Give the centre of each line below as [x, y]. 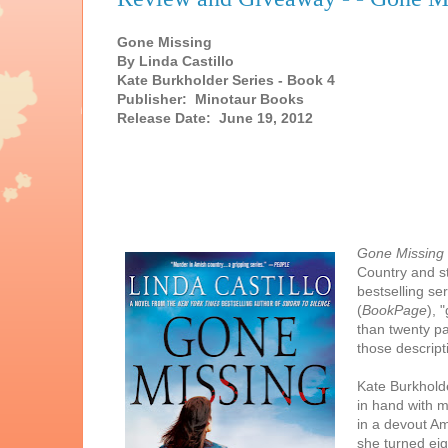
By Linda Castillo [175, 61]
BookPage [394, 310]
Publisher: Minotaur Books [210, 99]
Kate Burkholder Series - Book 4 [226, 80]
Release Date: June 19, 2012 [215, 118]
